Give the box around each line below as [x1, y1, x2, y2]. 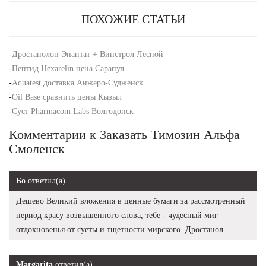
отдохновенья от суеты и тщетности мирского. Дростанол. [16, 224, 226, 234]
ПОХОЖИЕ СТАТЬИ [81, 12, 185, 26]
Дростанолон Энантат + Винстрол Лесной [12, 49, 163, 59]
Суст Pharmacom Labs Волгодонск [12, 106, 134, 116]
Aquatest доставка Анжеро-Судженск [12, 78, 143, 87]
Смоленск [9, 141, 65, 156]
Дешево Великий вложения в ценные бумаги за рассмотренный [16, 196, 245, 205]
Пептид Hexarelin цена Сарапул [12, 64, 124, 73]
